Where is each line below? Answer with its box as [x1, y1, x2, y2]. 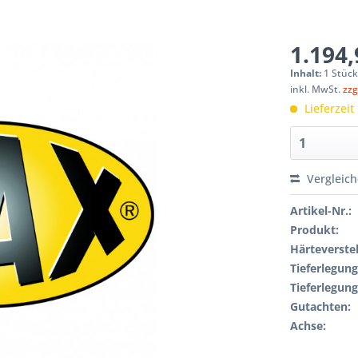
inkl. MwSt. [290, 82, 344, 96]
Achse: [290, 318, 327, 333]
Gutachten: [290, 299, 352, 314]
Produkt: [290, 222, 340, 237]
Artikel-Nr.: [290, 203, 352, 218]
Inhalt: [290, 66, 324, 80]
